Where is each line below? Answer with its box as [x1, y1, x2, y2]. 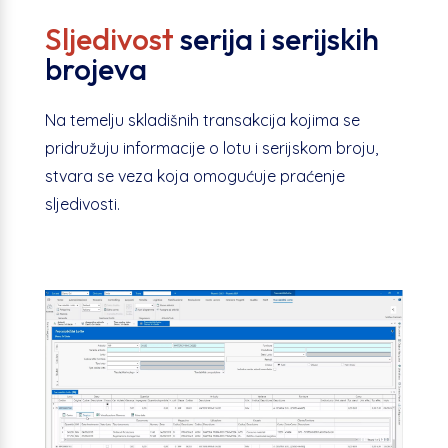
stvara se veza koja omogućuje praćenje [44, 166, 345, 187]
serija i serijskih [173, 20, 379, 59]
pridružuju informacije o [44, 138, 223, 159]
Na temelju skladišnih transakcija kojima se [44, 110, 360, 131]
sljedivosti [44, 194, 117, 215]
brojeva [44, 50, 147, 89]
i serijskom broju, [254, 138, 378, 159]
